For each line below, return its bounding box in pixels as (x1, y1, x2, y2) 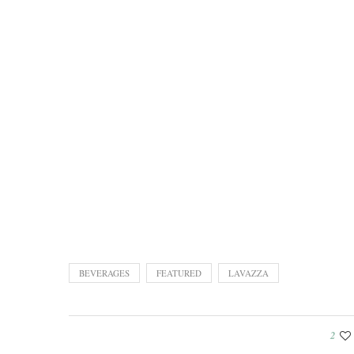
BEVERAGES (79, 267, 130, 280)
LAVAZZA (228, 267, 269, 280)
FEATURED (156, 267, 201, 280)
